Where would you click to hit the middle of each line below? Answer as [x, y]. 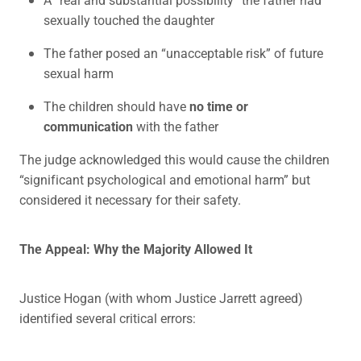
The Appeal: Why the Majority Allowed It [136, 249]
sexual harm [79, 73]
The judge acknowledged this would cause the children [174, 160]
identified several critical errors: [108, 318]
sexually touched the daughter [129, 20]
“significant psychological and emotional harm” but [165, 180]
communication [88, 127]
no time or [219, 106]
